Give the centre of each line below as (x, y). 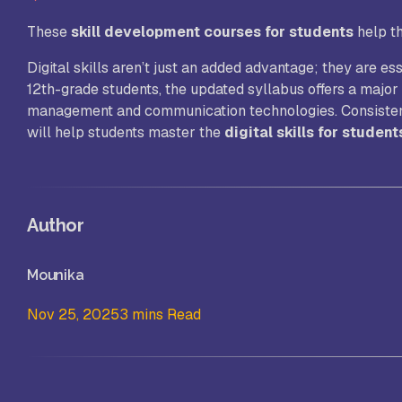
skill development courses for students (212, 32)
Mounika (56, 275)
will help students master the (126, 133)
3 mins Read (160, 314)
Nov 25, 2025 (73, 314)
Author (56, 226)
